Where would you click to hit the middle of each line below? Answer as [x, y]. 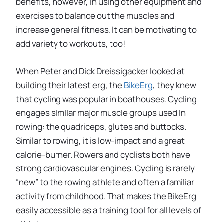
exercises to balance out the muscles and [95, 16]
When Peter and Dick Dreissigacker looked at [100, 71]
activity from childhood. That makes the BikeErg [106, 196]
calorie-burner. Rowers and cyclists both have [103, 154]
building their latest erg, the [70, 85]
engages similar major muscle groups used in [101, 112]
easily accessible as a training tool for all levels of [109, 210]
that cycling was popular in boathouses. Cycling [106, 99]
